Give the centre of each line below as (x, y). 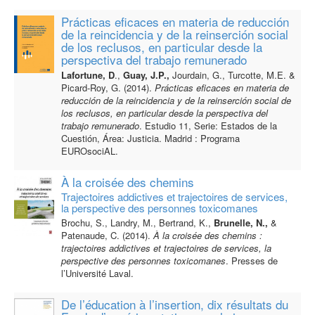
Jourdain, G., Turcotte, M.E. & (232, 75)
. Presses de (251, 261)
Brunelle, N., (240, 223)
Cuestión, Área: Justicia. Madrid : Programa (150, 139)
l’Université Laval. (97, 274)
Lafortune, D (88, 75)
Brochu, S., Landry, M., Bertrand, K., (137, 223)
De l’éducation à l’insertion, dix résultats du (174, 304)
